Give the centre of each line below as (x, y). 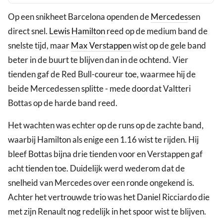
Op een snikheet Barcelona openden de (79, 17)
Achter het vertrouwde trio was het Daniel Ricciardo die (109, 197)
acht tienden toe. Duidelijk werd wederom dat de (96, 168)
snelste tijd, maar (39, 46)
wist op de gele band (169, 46)
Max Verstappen (101, 46)
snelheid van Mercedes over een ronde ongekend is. (101, 183)
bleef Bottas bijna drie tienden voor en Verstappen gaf (105, 154)
